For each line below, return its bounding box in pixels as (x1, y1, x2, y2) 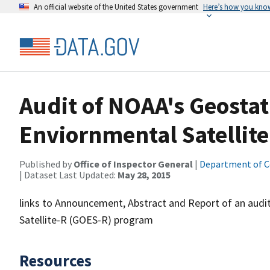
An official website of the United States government (34, 2, 198, 11)
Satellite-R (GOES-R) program (19, 213, 153, 227)
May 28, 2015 (118, 169, 171, 181)
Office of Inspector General (74, 158, 193, 170)
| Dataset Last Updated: (19, 169, 118, 181)
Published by (19, 158, 74, 170)
